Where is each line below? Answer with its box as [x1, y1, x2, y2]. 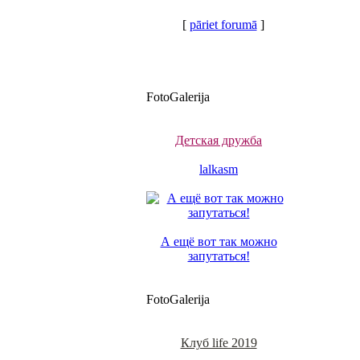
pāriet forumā [189, 18, 257, 31]
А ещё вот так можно [160, 235, 277, 248]
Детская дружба [175, 133, 262, 147]
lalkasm [199, 162, 238, 176]
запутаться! [187, 249, 250, 263]
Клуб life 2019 [180, 336, 257, 350]
